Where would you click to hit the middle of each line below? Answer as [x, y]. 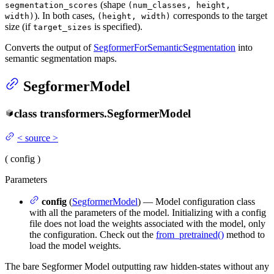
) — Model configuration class [196, 202]
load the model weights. [75, 246]
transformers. [73, 113]
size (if [19, 26]
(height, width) [134, 16]
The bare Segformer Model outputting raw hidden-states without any [137, 267]
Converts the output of [49, 47]
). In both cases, [66, 15]
